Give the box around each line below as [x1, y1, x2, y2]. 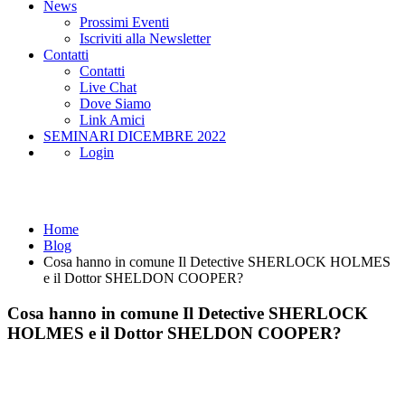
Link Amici [80, 112, 145, 127]
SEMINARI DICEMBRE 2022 [43, 128, 226, 144]
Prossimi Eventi [80, 14, 169, 30]
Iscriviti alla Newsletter [80, 31, 211, 46]
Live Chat [80, 80, 137, 95]
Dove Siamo [80, 96, 151, 111]
